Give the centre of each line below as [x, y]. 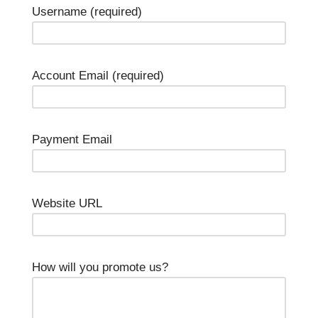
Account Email [72, 75]
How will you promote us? [100, 267]
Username [61, 11]
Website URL [67, 203]
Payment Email [72, 139]
